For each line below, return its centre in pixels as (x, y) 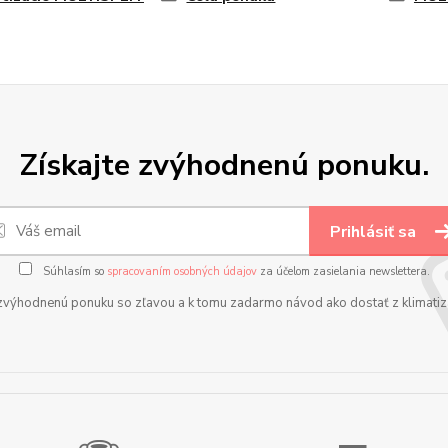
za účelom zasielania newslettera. (343, 271)
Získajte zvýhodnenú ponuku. (224, 165)
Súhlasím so (73, 271)
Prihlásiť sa (375, 232)
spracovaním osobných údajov (181, 271)
